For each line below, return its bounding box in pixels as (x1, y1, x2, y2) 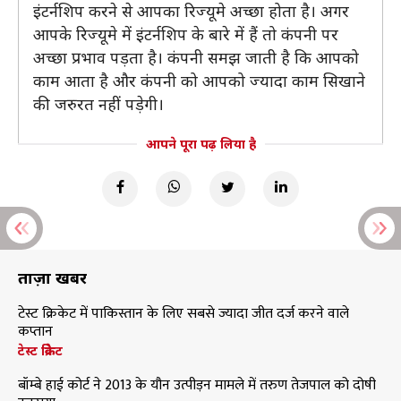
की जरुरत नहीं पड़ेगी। (33, 93, 164, 115)
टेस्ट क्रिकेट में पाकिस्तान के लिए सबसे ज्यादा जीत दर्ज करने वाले (18, 302, 349, 326)
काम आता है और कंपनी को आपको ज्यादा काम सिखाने (33, 70, 365, 91)
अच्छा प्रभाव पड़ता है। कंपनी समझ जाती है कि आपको (33, 47, 359, 68)
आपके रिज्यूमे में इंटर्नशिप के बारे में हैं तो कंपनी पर (33, 23, 338, 45)
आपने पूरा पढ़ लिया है (145, 135, 256, 152)
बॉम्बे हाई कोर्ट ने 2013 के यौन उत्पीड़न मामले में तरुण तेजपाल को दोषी (18, 373, 376, 397)
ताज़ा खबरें (18, 267, 87, 288)
